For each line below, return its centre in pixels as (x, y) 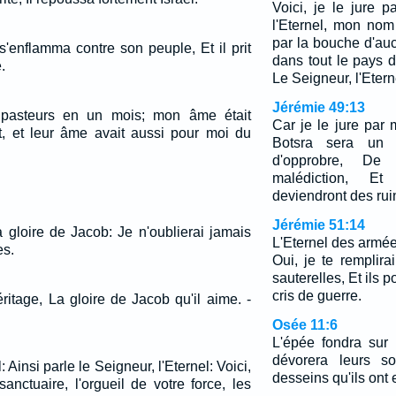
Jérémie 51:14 (318, 225)
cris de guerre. (316, 296)
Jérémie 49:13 (318, 107)
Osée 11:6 (305, 325)
